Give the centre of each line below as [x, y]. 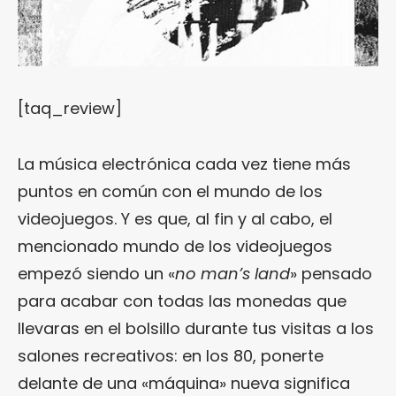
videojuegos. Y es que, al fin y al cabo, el [175, 218]
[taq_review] [70, 108]
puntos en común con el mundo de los [170, 191]
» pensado [331, 273]
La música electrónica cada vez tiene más [184, 164]
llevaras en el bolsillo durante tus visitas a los [196, 328]
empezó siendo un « [96, 273]
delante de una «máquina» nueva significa [184, 383]
